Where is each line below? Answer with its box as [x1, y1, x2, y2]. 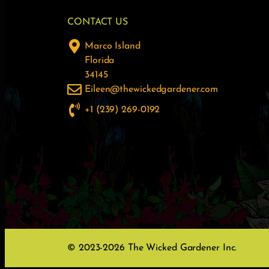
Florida [85, 56, 115, 65]
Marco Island [85, 41, 141, 51]
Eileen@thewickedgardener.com [85, 85, 219, 94]
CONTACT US [67, 17, 128, 27]
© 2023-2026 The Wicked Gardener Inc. [67, 243, 237, 253]
